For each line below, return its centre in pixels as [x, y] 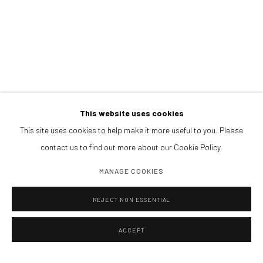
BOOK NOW [36, 42]
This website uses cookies [131, 113]
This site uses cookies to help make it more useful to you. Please [131, 130]
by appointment [46, 25]
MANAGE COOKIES [131, 171]
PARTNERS [38, 104]
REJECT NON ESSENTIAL [131, 200]
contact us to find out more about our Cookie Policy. [131, 147]
